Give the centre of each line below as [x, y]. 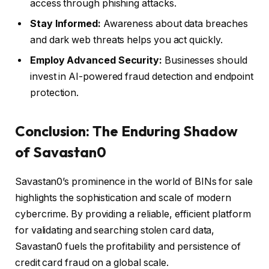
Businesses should [205, 61]
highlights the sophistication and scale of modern [123, 198]
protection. [55, 93]
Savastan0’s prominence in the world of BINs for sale [134, 181]
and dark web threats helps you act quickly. [126, 40]
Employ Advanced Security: [96, 61]
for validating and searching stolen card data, [115, 230]
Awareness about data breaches [174, 24]
